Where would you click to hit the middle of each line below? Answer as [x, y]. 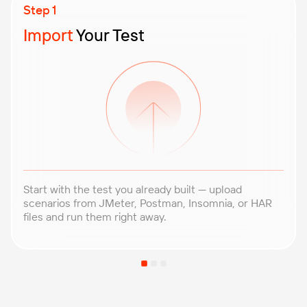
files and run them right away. [95, 216]
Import [48, 35]
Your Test [109, 35]
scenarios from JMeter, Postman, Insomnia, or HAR [148, 202]
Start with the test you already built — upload [133, 189]
